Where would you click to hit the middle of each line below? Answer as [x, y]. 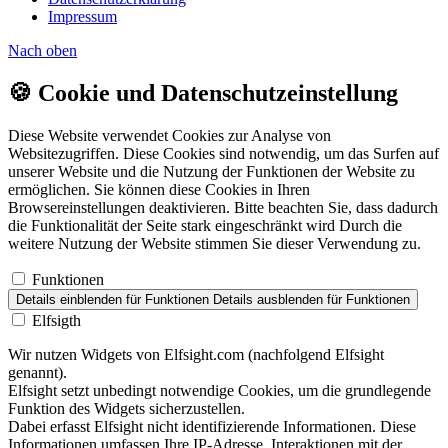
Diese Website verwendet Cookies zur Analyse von [169, 135]
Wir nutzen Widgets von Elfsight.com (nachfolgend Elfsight [196, 354]
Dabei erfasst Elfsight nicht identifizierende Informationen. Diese [212, 426]
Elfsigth [56, 320]
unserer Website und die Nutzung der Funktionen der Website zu [211, 171]
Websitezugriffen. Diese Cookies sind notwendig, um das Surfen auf [223, 153]
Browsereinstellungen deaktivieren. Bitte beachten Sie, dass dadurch [223, 207]
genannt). [37, 372]
